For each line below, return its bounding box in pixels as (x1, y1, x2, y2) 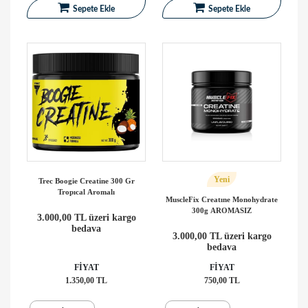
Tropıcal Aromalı (58, 187, 115, 196)
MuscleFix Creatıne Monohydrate (166, 195, 278, 203)
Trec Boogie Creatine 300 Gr (38, 176, 135, 185)
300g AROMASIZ (192, 206, 252, 214)
